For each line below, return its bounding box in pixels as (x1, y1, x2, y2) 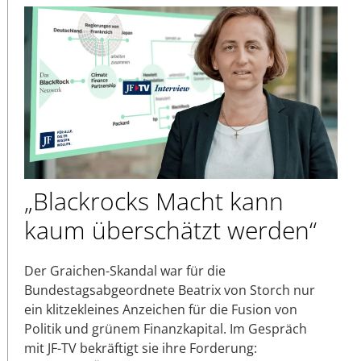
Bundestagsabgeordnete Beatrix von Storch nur (24, 280, 315, 299)
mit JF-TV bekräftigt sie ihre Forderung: (24, 338, 257, 357)
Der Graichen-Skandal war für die (24, 261, 226, 280)
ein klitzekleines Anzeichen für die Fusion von (24, 300, 297, 318)
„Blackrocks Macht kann (24, 184, 284, 218)
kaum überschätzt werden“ (24, 213, 317, 247)
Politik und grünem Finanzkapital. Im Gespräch (24, 319, 307, 338)
